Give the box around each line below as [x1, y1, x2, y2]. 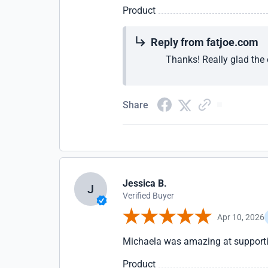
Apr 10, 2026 [217, 212, 265, 222]
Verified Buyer [123, 191, 175, 200]
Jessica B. [123, 178, 167, 189]
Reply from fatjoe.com [151, 36, 259, 48]
